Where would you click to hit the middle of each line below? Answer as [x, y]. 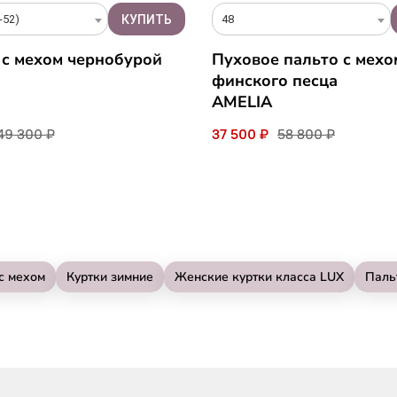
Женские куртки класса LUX [259, 277]
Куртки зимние [110, 277]
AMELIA [242, 102]
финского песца [275, 81]
